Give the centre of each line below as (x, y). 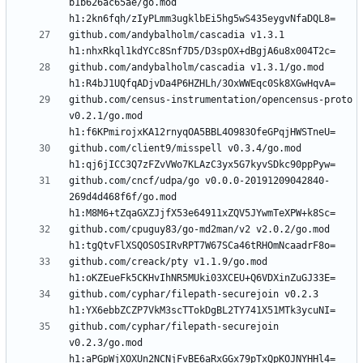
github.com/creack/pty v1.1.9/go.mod (168, 262)
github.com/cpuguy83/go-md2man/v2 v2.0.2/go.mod (199, 230)
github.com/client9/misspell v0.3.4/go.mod (185, 149)
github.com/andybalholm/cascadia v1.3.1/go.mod (196, 68)
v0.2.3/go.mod (106, 343)
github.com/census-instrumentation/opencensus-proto (211, 100)
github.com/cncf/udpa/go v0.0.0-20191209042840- (199, 181)
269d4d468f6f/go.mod (123, 197)
